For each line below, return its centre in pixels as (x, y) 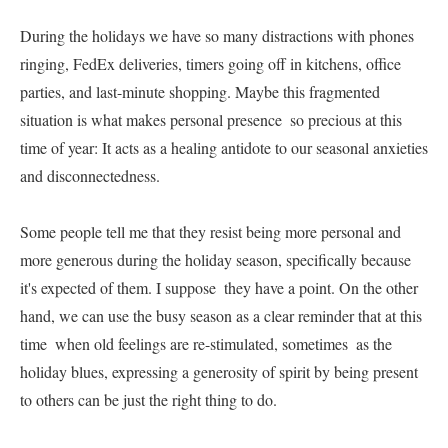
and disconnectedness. (100, 175)
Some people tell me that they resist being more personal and (210, 231)
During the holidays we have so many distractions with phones (217, 35)
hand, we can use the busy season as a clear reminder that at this (221, 315)
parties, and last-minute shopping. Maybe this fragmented (200, 91)
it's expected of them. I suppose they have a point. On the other (219, 287)
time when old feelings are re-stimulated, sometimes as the (206, 343)
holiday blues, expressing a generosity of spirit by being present (219, 371)
